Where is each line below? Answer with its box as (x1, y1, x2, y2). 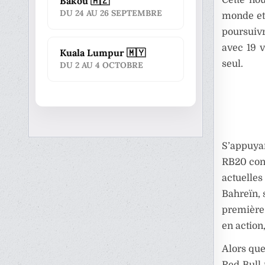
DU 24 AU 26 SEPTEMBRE (60, 8, 163, 18)
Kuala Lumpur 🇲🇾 (60, 47, 146, 59)
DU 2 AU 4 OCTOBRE (60, 60, 144, 70)
